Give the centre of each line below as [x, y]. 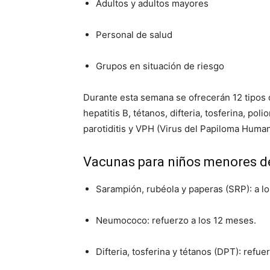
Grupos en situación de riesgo [160, 66]
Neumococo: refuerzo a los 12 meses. [176, 220]
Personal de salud [134, 35]
